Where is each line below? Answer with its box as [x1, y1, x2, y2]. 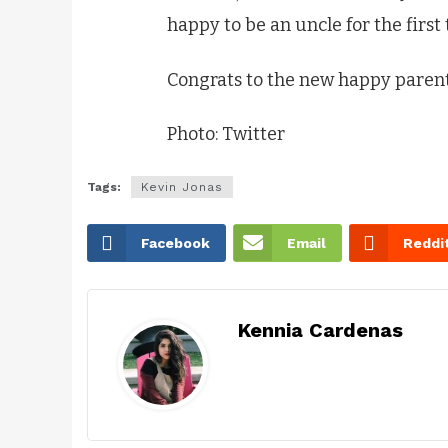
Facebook [141, 235, 210, 252]
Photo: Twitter [167, 123, 285, 146]
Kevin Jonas [141, 180, 223, 195]
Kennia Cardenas [238, 318, 403, 343]
